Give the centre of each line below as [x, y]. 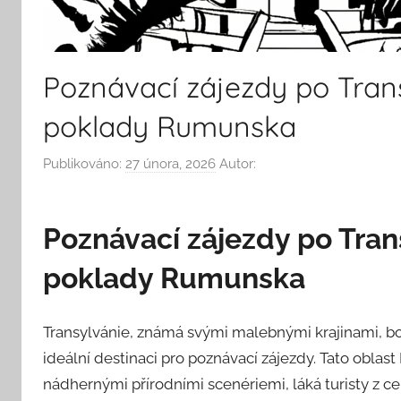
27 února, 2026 [171, 164]
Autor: [236, 164]
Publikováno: [84, 164]
